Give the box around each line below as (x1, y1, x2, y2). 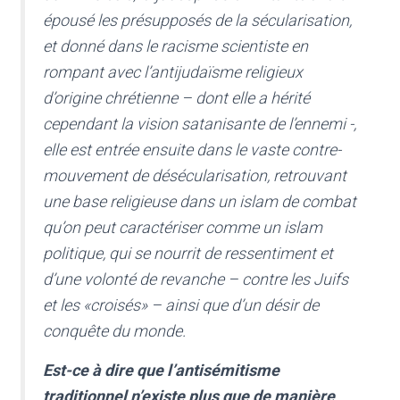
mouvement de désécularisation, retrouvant (43, 166, 346, 186)
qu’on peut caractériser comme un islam (43, 218, 322, 237)
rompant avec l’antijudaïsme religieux (43, 62, 303, 82)
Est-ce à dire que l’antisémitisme (43, 361, 279, 380)
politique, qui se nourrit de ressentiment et (43, 244, 333, 263)
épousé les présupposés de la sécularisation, (43, 11, 352, 30)
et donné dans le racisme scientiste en (43, 37, 308, 56)
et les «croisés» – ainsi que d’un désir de (43, 296, 319, 315)
